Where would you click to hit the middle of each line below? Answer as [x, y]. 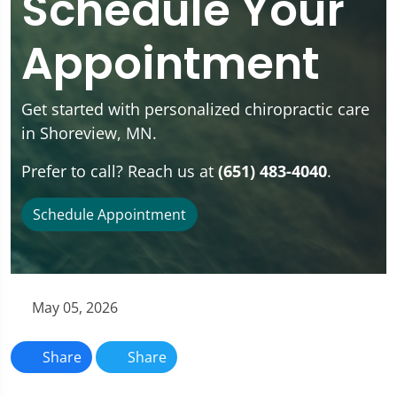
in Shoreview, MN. [89, 132]
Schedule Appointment [109, 214]
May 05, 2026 [73, 307]
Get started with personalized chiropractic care [195, 109]
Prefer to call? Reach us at [120, 171]
